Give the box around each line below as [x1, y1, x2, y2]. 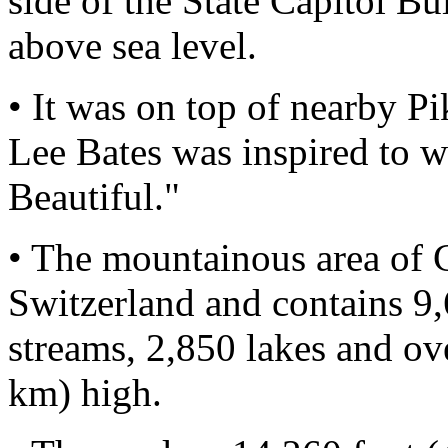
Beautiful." [8, 175, 180, 218]
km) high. [8, 371, 162, 414]
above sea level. [8, 24, 257, 67]
